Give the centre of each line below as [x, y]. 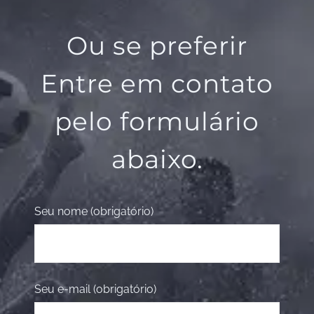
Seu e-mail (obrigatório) [96, 289]
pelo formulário [157, 121]
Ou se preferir [157, 46]
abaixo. [157, 159]
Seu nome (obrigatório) [94, 211]
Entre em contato [157, 83]
